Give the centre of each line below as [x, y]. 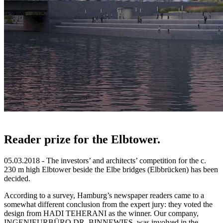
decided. [17, 178]
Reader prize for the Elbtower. [82, 139]
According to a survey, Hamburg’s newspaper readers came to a [104, 195]
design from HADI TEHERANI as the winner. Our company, [101, 213]
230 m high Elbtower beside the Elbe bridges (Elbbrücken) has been [111, 169]
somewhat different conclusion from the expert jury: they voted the [108, 204]
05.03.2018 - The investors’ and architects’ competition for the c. [105, 160]
